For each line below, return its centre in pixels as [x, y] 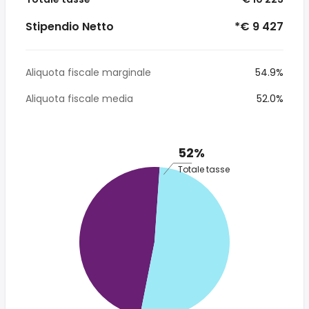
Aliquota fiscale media [79, 99]
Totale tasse [204, 169]
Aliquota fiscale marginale [88, 72]
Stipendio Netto [70, 27]
